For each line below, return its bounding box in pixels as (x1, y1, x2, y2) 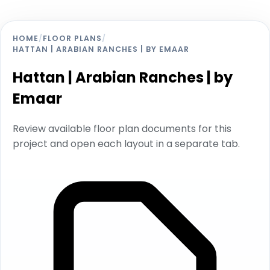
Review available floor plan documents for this (13, 121, 231, 136)
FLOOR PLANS (43, 33, 102, 44)
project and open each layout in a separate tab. (13, 136, 240, 151)
